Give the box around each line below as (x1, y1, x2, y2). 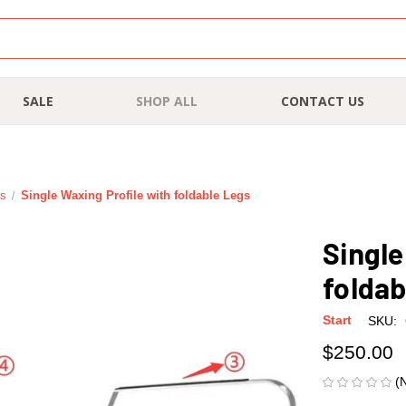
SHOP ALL (136, 92, 198, 110)
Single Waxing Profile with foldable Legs (21, 188, 251, 202)
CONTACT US (280, 92, 364, 110)
